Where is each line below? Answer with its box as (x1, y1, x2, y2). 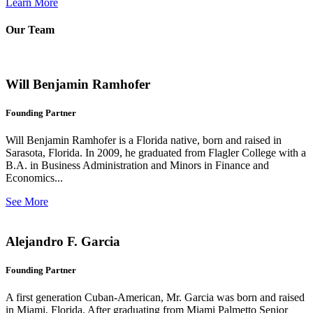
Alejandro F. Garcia (6, 233, 120, 249)
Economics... (6, 172, 63, 184)
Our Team (6, 23, 54, 36)
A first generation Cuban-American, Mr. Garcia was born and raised (6, 291, 305, 304)
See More (6, 196, 48, 208)
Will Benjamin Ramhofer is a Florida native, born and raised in (6, 134, 282, 147)
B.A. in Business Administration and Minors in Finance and (6, 159, 269, 172)
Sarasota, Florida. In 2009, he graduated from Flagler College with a (6, 147, 306, 159)
